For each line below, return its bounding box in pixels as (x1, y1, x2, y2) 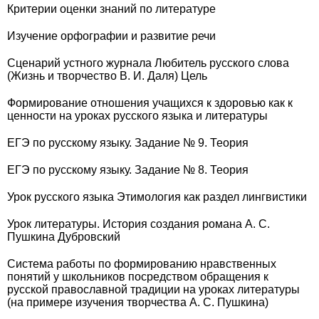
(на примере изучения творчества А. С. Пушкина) (7, 296, 268, 308)
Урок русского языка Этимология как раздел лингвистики (7, 191, 307, 203)
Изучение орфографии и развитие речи (7, 30, 216, 42)
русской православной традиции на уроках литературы (7, 283, 300, 296)
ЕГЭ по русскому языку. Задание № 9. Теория (7, 137, 249, 149)
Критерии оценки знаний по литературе (7, 3, 216, 15)
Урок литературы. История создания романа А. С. (7, 218, 270, 230)
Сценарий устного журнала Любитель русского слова (7, 57, 289, 69)
